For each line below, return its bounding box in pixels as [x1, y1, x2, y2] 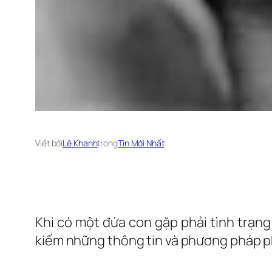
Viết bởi [35, 137, 63, 149]
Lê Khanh [63, 137, 98, 149]
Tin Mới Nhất [117, 137, 165, 149]
